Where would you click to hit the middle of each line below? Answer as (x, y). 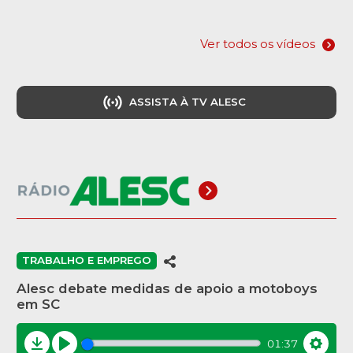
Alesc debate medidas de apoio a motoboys (167, 288)
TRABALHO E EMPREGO (87, 260)
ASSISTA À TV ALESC (188, 102)
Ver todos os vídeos (258, 44)
